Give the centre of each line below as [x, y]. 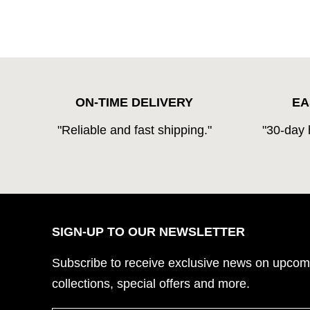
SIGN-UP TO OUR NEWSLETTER [148, 232]
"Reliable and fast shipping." [134, 130]
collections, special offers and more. [151, 284]
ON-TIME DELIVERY [135, 102]
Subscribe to [86, 263]
